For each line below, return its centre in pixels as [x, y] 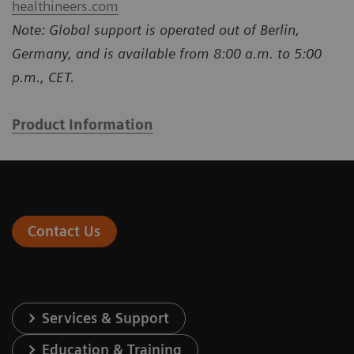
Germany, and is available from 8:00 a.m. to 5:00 [167, 54]
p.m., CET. [43, 77]
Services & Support [106, 318]
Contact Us [64, 232]
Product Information [83, 125]
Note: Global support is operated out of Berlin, [156, 30]
